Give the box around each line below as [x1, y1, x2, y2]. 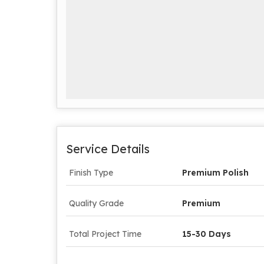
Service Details [66, 141, 150, 156]
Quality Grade [69, 197, 124, 209]
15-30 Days [182, 228, 231, 239]
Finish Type [69, 167, 113, 178]
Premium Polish [182, 167, 249, 178]
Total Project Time [69, 228, 141, 239]
